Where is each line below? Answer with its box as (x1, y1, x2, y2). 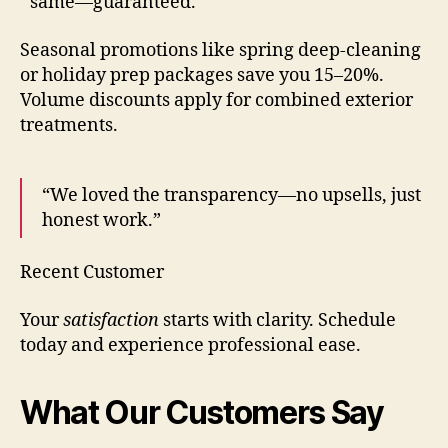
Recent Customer (20, 261, 164, 285)
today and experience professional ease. (20, 333, 361, 357)
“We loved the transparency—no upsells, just (42, 183, 421, 207)
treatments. (20, 113, 118, 137)
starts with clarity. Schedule (159, 308, 396, 332)
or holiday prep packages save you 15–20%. (20, 63, 384, 87)
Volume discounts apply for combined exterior (20, 88, 413, 112)
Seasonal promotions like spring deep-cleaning (20, 38, 421, 62)
